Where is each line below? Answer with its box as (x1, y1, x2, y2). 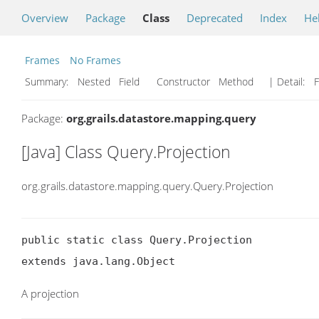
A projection (21, 286, 79, 301)
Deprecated (187, 11, 243, 25)
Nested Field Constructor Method (75, 75, 262, 88)
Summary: (25, 75, 71, 88)
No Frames (70, 53, 121, 67)
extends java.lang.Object (21, 255, 175, 268)
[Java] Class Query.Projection (21, 140, 231, 163)
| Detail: (266, 75, 308, 88)
